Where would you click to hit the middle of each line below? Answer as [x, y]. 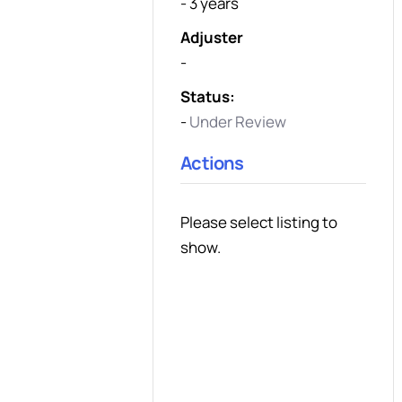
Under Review [238, 122]
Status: [208, 97]
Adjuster [212, 38]
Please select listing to [259, 223]
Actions [212, 163]
